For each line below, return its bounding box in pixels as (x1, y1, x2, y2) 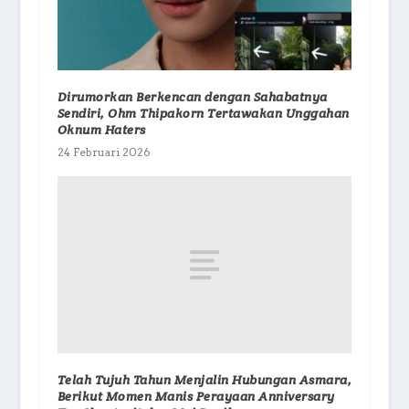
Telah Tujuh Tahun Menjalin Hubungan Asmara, (57, 372, 352, 389)
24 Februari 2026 (57, 145, 151, 160)
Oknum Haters (57, 121, 146, 139)
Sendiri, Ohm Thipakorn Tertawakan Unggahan (57, 105, 350, 122)
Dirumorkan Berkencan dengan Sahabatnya (57, 89, 328, 106)
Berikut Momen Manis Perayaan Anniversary (57, 388, 335, 405)
